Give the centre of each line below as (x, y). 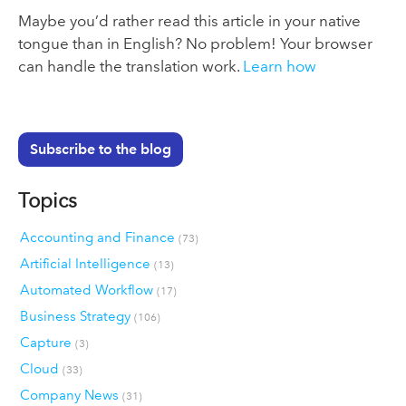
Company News (71, 395)
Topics (48, 201)
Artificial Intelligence (87, 264)
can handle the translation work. (130, 66)
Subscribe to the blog (100, 150)
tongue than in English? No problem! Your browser (195, 43)
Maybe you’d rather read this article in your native (189, 20)
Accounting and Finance (99, 237)
